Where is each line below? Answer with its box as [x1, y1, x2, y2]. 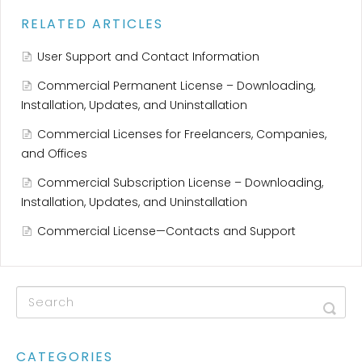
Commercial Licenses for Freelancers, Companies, [37, 126, 326, 143]
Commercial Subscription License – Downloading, [37, 175, 323, 192]
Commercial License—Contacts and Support [37, 223, 296, 240]
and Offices [21, 145, 87, 162]
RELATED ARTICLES [21, 15, 163, 34]
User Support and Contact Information [37, 48, 259, 65]
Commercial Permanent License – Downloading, [37, 78, 315, 95]
